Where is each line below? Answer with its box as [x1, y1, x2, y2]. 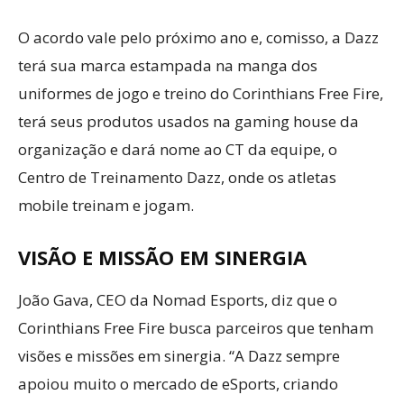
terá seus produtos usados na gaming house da [18, 110, 359, 132]
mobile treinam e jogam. [18, 194, 194, 216]
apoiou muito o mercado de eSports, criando [18, 372, 338, 394]
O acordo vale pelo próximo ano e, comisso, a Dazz [18, 26, 379, 48]
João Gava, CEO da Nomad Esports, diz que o [18, 289, 337, 310]
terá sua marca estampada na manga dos [18, 54, 317, 76]
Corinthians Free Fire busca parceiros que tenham [18, 317, 373, 338]
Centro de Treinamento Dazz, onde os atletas [18, 166, 336, 188]
